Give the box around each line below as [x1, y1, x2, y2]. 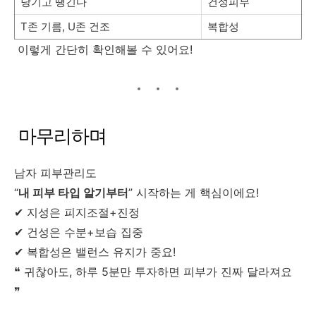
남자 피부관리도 [14, 165, 97, 180]
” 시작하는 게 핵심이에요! [128, 185, 262, 200]
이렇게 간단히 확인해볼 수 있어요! [14, 42, 193, 56]
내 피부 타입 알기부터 [18, 185, 128, 200]
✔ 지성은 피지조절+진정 [14, 205, 140, 219]
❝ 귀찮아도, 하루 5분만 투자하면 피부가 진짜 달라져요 [14, 264, 296, 279]
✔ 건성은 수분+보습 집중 [14, 224, 143, 239]
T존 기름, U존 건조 [20, 19, 110, 33]
